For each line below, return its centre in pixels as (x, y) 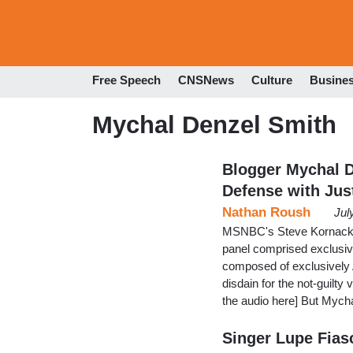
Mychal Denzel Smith (214, 124)
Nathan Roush (266, 212)
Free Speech (126, 80)
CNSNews (206, 80)
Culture (272, 80)
